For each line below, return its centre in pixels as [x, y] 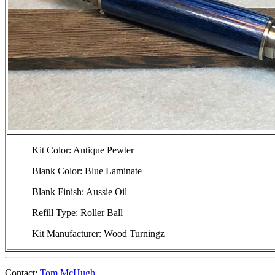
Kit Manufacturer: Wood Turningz [99, 233]
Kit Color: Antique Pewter [83, 150]
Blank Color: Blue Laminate [87, 171]
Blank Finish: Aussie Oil [80, 192]
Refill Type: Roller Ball [78, 212]
